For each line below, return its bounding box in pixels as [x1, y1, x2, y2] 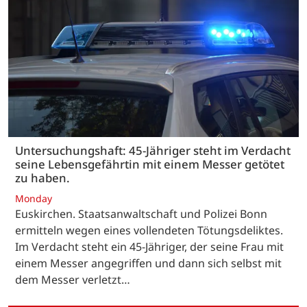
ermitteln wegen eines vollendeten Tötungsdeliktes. [15, 222, 283, 238]
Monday [15, 191, 52, 205]
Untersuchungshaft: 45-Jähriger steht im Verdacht [15, 143, 291, 159]
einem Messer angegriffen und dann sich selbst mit [15, 255, 282, 271]
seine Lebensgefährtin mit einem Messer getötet [15, 156, 284, 173]
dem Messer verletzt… [15, 271, 130, 287]
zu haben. [15, 170, 70, 186]
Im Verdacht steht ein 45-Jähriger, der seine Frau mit [15, 238, 284, 254]
